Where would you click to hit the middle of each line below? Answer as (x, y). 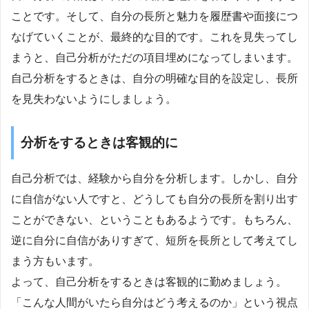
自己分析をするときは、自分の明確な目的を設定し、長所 (154, 78)
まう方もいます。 (55, 261)
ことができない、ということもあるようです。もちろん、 (154, 220)
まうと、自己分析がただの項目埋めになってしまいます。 (154, 57)
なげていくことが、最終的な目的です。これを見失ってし (154, 37)
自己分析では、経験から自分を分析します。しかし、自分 (154, 179)
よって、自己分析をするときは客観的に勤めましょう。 (149, 282)
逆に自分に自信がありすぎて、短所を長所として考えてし (154, 241)
